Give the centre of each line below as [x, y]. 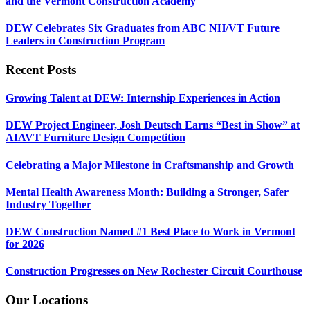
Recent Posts [41, 69]
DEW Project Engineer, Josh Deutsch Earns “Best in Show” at [153, 125]
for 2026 [25, 244]
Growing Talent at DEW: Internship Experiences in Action [143, 98]
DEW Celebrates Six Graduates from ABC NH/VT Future [143, 28]
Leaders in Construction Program [85, 41]
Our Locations [47, 300]
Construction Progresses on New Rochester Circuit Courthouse [154, 271]
